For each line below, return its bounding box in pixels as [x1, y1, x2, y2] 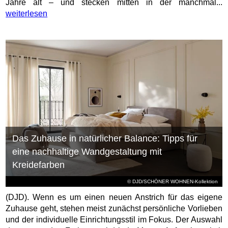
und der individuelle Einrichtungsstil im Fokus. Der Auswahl [6, 215, 222, 224]
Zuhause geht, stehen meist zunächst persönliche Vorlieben [6, 204, 222, 213]
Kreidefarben [12, 159, 65, 170]
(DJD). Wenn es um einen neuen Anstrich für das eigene [6, 192, 222, 202]
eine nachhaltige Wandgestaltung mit [12, 146, 162, 157]
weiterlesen [6, 9, 48, 18]
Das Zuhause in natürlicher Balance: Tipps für [12, 133, 197, 144]
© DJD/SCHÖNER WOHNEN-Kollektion [127, 178, 218, 184]
